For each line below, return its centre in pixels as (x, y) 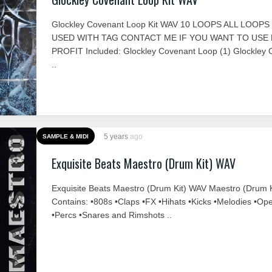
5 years (117, 137)
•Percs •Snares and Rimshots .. (112, 215)
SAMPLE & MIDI (66, 136)
